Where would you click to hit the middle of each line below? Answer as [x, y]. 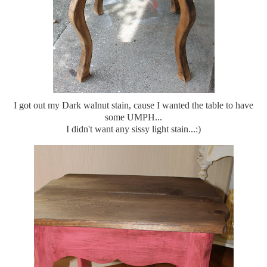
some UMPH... [133, 117]
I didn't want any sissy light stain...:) [133, 129]
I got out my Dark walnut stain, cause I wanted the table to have [133, 105]
